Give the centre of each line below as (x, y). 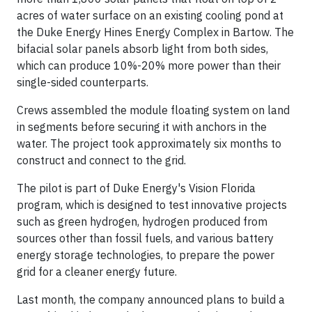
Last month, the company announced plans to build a (151, 300)
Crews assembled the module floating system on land (153, 110)
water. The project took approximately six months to (149, 144)
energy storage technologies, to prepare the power (146, 255)
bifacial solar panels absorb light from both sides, (142, 49)
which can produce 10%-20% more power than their (149, 66)
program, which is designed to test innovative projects (152, 205)
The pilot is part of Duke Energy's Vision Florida (136, 188)
